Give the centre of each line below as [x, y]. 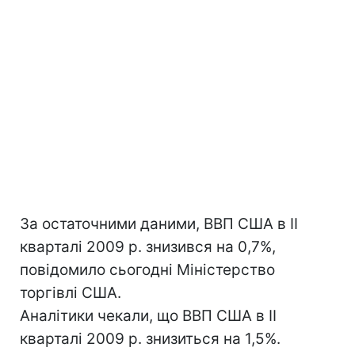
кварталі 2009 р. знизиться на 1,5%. [150, 339]
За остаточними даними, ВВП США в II [159, 224]
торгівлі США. [71, 293]
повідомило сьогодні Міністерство [147, 270]
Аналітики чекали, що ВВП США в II [148, 316]
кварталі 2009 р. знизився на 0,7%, [148, 247]
